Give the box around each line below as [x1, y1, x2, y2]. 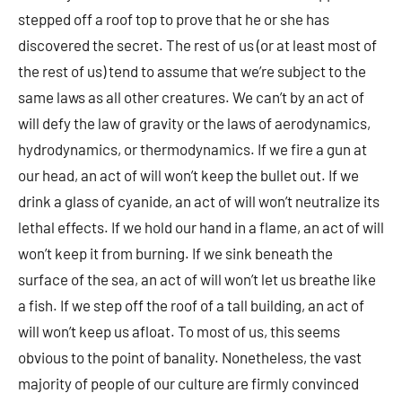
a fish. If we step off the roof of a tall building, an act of [18, 296, 364, 314]
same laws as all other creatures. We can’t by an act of [18, 88, 364, 106]
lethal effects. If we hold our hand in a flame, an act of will [18, 218, 384, 236]
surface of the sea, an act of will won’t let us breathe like [18, 270, 376, 288]
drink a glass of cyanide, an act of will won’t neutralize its [18, 192, 380, 210]
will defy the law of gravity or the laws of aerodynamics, [18, 114, 371, 132]
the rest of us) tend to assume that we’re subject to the [18, 62, 366, 80]
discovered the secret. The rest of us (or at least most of [18, 36, 377, 54]
